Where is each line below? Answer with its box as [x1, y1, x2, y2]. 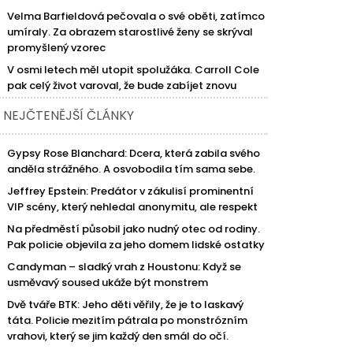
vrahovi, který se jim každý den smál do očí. [7, 329, 229, 344]
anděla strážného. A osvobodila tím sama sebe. [7, 162, 256, 177]
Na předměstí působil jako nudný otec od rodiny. [7, 221, 261, 237]
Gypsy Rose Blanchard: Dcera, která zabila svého [7, 146, 261, 162]
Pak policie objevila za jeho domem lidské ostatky [7, 237, 266, 253]
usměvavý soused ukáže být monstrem [7, 275, 209, 291]
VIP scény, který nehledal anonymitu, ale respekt [7, 199, 258, 215]
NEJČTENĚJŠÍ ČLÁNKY [3, 106, 135, 125]
